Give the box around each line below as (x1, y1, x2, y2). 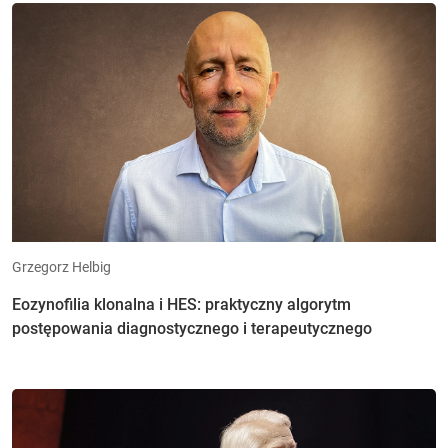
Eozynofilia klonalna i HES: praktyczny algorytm (12, 294, 351, 314)
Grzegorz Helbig (12, 258, 111, 275)
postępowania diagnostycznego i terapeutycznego (12, 318, 372, 338)
